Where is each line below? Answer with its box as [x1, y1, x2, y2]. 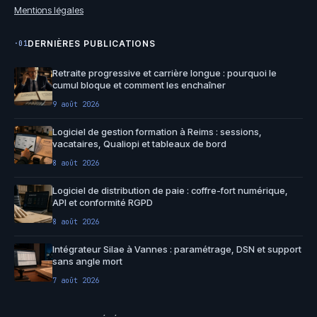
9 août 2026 [52, 99, 99, 109]
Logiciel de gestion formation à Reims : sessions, [52, 125, 262, 137]
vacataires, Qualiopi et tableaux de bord [52, 137, 226, 149]
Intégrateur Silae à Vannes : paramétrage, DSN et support [52, 243, 301, 255]
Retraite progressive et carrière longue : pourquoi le [52, 67, 277, 79]
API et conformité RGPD [52, 196, 153, 208]
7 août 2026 [52, 275, 99, 285]
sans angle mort [52, 255, 122, 267]
